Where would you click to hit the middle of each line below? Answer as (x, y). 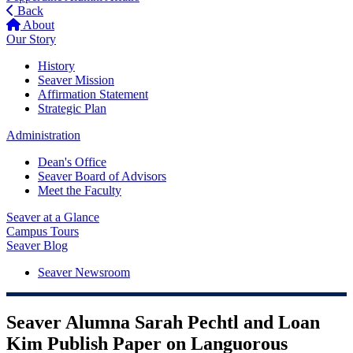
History (56, 66)
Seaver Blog (37, 245)
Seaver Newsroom (84, 272)
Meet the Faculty (80, 190)
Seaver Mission (76, 80)
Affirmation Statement (93, 94)
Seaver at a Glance (53, 217)
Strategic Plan (72, 108)
